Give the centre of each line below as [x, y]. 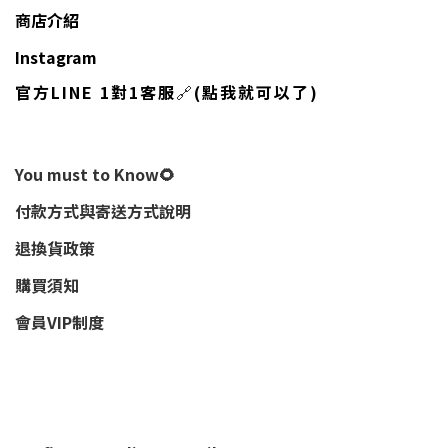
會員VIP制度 [59, 322]
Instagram [56, 57]
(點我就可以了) [256, 92]
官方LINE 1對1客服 [95, 92]
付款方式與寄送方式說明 [103, 211]
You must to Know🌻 [95, 174]
